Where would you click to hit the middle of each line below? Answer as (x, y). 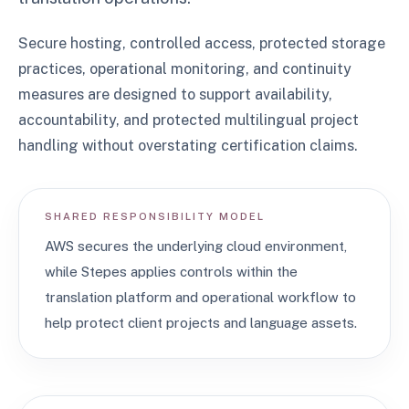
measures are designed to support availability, (175, 94)
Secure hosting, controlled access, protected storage (202, 43)
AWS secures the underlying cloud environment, (196, 246)
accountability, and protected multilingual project (189, 120)
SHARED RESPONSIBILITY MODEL (155, 216)
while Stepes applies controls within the (171, 272)
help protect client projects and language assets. (201, 323)
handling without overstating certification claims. (188, 146)
